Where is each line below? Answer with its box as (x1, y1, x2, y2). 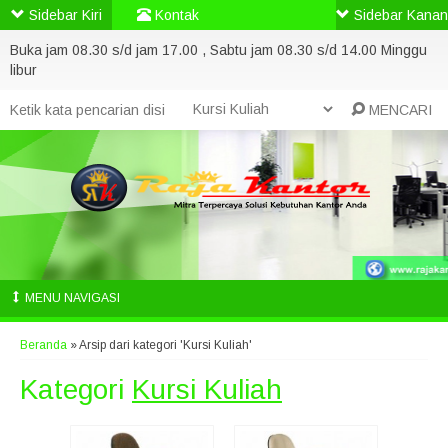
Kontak (151, 7, 199, 23)
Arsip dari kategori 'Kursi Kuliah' (79, 338, 252, 352)
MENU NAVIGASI (22, 291, 120, 305)
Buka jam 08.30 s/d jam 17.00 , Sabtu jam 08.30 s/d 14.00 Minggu (10, 42, 427, 58)
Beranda (20, 338, 67, 352)
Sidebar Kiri (24, 7, 102, 23)
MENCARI (365, 102, 433, 118)
